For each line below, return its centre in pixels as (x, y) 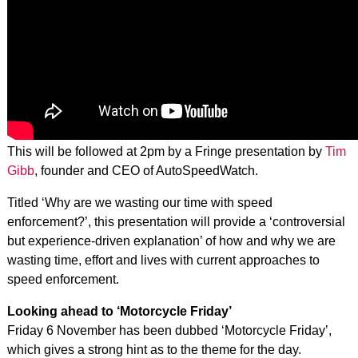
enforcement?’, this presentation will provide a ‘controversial (176, 221)
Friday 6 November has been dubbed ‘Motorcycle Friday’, (169, 330)
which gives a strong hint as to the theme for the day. (154, 349)
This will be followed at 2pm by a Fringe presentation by (166, 151)
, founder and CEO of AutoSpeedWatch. (146, 170)
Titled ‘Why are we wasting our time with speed (139, 202)
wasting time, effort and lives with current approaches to (163, 260)
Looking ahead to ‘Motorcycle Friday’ (119, 311)
